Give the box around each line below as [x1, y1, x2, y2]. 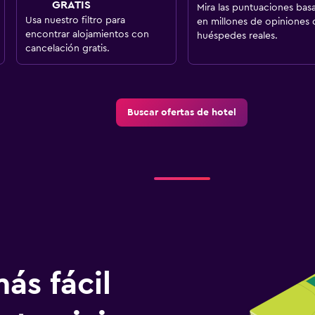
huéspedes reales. [196, 31, 278, 41]
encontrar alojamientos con [25, 30, 149, 40]
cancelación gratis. [25, 44, 110, 54]
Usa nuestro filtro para [25, 15, 125, 26]
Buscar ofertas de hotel [127, 108, 236, 118]
